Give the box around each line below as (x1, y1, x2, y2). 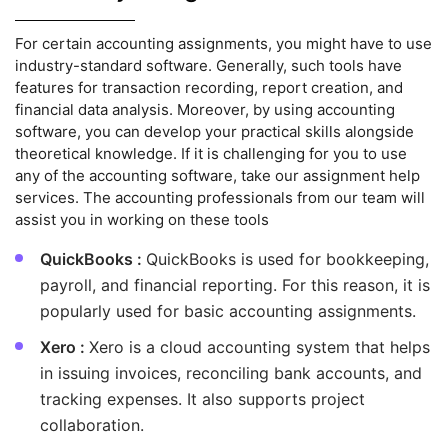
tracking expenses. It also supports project (40, 389, 365, 410)
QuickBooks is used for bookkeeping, (146, 249, 429, 270)
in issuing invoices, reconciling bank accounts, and (40, 363, 422, 384)
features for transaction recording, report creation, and (15, 78, 403, 98)
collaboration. (40, 415, 144, 436)
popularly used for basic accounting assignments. (40, 301, 416, 322)
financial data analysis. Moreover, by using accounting (15, 100, 395, 120)
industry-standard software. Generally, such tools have (15, 56, 402, 76)
